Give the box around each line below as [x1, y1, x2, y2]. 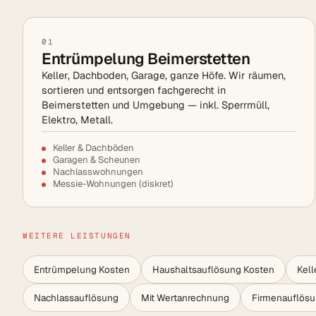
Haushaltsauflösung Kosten [152, 263, 274, 276]
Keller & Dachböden [53, 142, 134, 154]
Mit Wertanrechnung [141, 291, 229, 305]
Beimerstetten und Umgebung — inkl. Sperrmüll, [42, 98, 269, 112]
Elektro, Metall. [42, 113, 113, 127]
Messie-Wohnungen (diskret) [53, 178, 174, 190]
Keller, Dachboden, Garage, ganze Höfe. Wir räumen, [42, 68, 286, 83]
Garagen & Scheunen [53, 154, 140, 166]
